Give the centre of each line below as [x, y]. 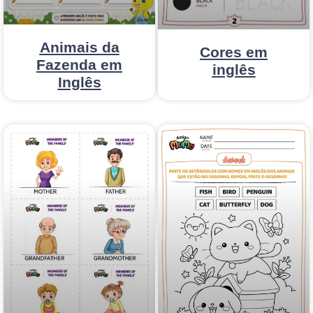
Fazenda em [79, 64]
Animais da [79, 47]
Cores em [234, 52]
